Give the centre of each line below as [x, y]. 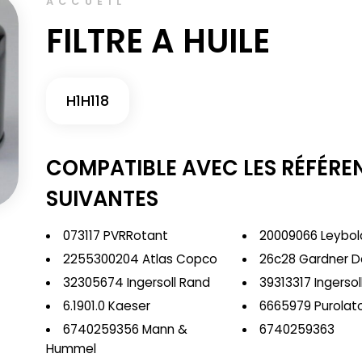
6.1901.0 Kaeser [106, 306]
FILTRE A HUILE [158, 41]
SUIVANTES [102, 199]
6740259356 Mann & [125, 329]
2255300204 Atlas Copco [140, 259]
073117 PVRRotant [115, 236]
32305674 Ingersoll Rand [136, 282]
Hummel [71, 349]
